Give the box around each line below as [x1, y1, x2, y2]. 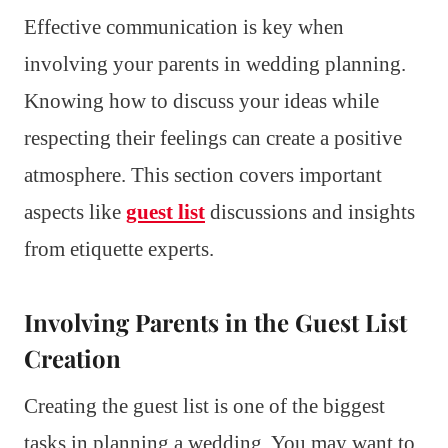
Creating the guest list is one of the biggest [24, 393, 385, 418]
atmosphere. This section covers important [24, 162, 382, 187]
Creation [24, 341, 121, 374]
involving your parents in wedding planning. [24, 51, 406, 76]
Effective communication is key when [24, 14, 344, 39]
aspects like [24, 199, 126, 224]
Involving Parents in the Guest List [24, 305, 407, 338]
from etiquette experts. [24, 236, 214, 261]
